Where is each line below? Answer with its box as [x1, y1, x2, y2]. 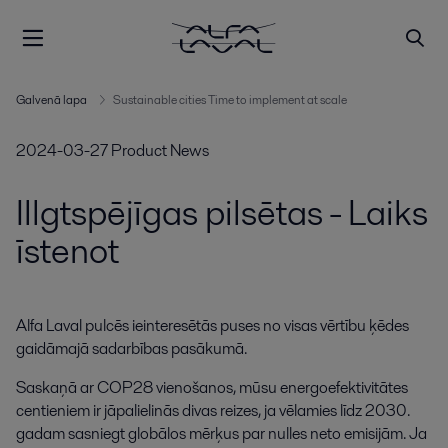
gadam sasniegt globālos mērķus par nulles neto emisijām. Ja [16, 422, 427, 446]
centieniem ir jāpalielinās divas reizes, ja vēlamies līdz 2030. [16, 399, 410, 423]
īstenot [16, 226, 119, 275]
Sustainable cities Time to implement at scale [113, 91, 347, 108]
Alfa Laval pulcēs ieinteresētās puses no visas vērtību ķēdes [16, 314, 409, 338]
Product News [111, 139, 209, 162]
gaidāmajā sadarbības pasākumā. [16, 337, 247, 361]
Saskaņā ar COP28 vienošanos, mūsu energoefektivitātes [16, 376, 408, 400]
